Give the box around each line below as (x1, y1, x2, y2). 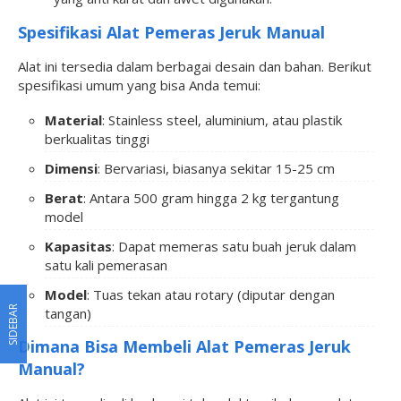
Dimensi (45, 159, 98, 178)
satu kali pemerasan (45, 256, 167, 275)
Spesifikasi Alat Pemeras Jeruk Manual (18, 21, 325, 44)
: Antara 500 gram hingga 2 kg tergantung (83, 189, 339, 208)
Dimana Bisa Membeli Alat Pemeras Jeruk (18, 336, 351, 358)
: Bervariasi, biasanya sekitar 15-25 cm (98, 159, 335, 178)
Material (45, 111, 102, 130)
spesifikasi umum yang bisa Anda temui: (18, 76, 260, 95)
